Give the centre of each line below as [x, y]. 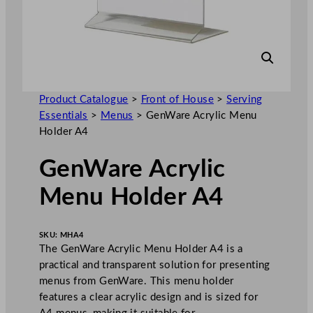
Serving [245, 99]
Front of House [177, 99]
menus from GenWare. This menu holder [137, 281]
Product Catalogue [84, 99]
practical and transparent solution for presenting [155, 265]
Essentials [64, 115]
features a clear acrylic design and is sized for [149, 297]
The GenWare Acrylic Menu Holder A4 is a [141, 249]
